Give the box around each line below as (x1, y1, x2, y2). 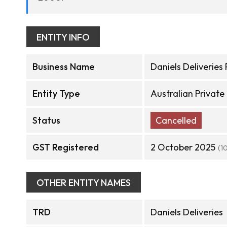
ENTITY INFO (36, 31, 90, 43)
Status (32, 115, 60, 126)
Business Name (32, 61, 95, 72)
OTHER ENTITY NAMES (36, 177, 131, 188)
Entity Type (32, 88, 80, 99)
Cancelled (156, 115, 197, 126)
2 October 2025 (150, 141, 215, 153)
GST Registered (32, 141, 99, 153)
